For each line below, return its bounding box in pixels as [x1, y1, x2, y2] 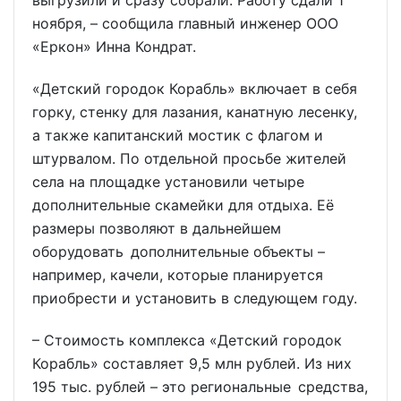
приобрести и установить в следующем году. [32, 289, 357, 308]
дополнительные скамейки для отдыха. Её [32, 196, 334, 215]
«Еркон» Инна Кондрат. [32, 38, 196, 56]
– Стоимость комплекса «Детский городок [32, 330, 342, 349]
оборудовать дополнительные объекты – [32, 243, 325, 261]
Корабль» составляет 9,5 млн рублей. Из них [32, 354, 352, 372]
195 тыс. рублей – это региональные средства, [32, 377, 368, 396]
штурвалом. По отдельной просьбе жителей [32, 149, 346, 168]
